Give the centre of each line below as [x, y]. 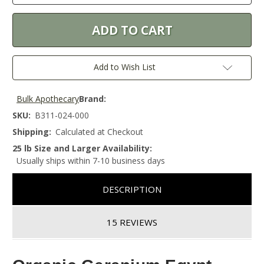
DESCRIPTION [132, 189]
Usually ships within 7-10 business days [91, 161]
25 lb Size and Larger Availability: [82, 148]
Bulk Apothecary [48, 99]
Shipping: [32, 132]
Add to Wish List [124, 67]
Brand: [93, 99]
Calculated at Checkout [99, 132]
